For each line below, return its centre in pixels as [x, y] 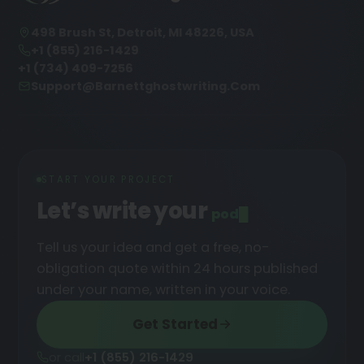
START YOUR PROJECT [108, 179]
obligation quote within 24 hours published [177, 268]
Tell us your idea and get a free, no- [153, 247]
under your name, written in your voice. [163, 289]
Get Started [175, 324]
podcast [239, 214]
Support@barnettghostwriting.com [145, 86]
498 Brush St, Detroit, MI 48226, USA [143, 32]
